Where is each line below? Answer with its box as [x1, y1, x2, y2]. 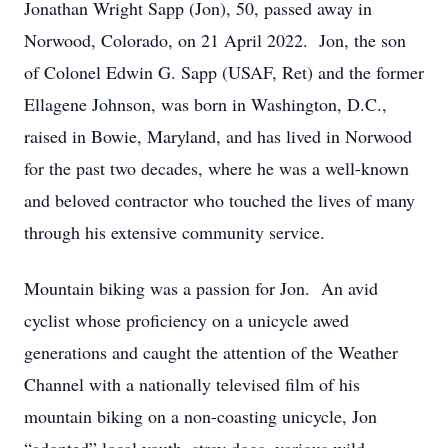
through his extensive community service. [24, 220, 325, 244]
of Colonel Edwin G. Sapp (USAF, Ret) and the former [24, 60, 424, 84]
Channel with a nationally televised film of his [24, 372, 360, 396]
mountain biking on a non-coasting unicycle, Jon [24, 404, 377, 428]
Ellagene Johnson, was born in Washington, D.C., [24, 92, 387, 116]
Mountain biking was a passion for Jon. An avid [24, 276, 378, 300]
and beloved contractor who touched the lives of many [24, 188, 415, 212]
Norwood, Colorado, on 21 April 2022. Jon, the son [24, 28, 406, 52]
